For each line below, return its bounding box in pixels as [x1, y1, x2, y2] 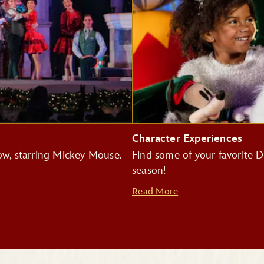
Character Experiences [132, 133, 243, 146]
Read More [132, 186, 179, 198]
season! [132, 164, 166, 177]
